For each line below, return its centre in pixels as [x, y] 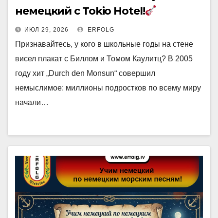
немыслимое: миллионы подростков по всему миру [108, 88]
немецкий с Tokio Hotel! [80, 11]
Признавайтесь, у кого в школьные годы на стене [104, 44]
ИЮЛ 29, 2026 [46, 30]
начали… [32, 102]
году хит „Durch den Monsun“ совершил [85, 73]
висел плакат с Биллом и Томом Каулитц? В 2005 [104, 59]
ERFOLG [100, 30]
